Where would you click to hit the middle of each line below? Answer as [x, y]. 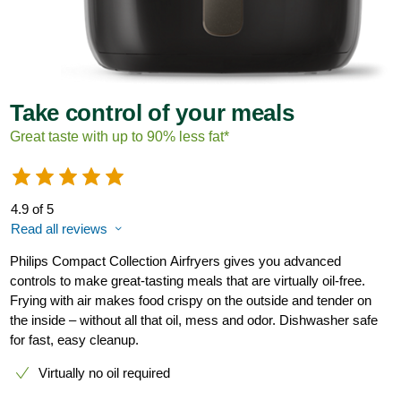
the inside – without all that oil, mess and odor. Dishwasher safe [194, 320]
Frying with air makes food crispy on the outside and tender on [191, 301]
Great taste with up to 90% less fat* [120, 137]
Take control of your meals [152, 113]
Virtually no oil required [104, 373]
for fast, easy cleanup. [77, 340]
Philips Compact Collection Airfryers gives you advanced [176, 261]
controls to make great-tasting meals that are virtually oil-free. [188, 281]
